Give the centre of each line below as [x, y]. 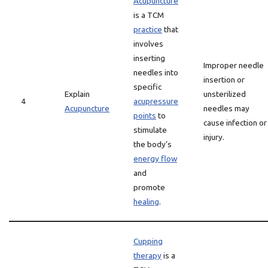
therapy [147, 255]
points [145, 115]
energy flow [155, 159]
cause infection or [235, 123]
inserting [149, 58]
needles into [156, 72]
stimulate [150, 130]
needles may [226, 108]
